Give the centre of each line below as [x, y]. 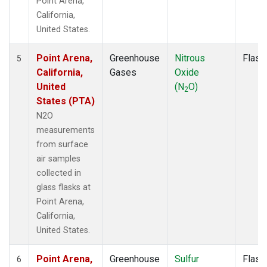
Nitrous [190, 58]
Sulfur [187, 259]
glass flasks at [63, 187]
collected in [59, 173]
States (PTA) [66, 101]
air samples [58, 159]
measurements [66, 130]
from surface [62, 144]
